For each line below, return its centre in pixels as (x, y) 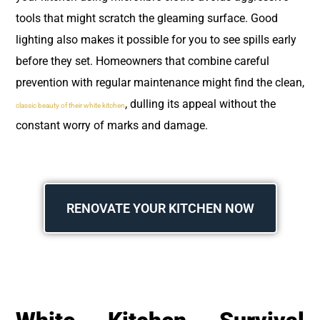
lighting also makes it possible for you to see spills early (156, 40)
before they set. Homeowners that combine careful (142, 61)
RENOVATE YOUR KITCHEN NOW (160, 208)
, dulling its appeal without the (200, 104)
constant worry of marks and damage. (112, 126)
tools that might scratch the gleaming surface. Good (147, 19)
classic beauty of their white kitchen (70, 106)
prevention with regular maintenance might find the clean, (160, 83)
